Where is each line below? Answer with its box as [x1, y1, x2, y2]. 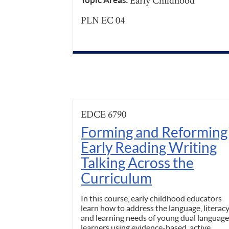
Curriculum [81, 169, 152, 187]
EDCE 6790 [81, 107, 126, 121]
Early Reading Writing [81, 139, 217, 156]
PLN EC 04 [81, 13, 125, 27]
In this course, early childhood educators [81, 193, 222, 203]
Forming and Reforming [81, 123, 227, 141]
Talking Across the [81, 154, 194, 172]
